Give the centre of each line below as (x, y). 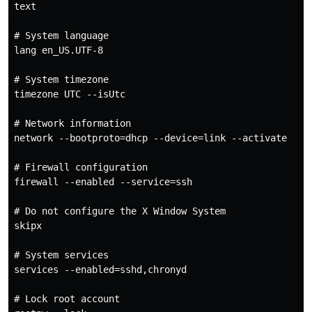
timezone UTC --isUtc (70, 94)
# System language (61, 36)
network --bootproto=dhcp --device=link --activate (150, 138)
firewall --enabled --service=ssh (103, 182)
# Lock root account (67, 299)
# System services (61, 255)
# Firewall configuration (81, 167)
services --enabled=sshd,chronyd (100, 270)
